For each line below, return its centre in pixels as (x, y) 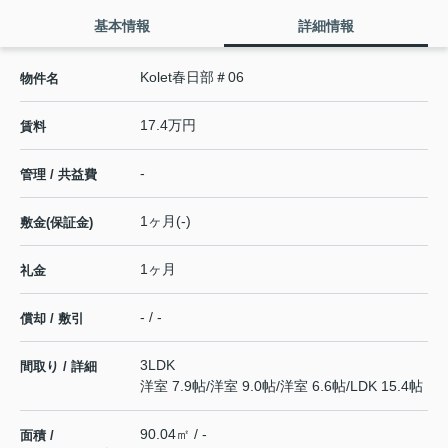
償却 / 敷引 (52, 319)
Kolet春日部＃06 (192, 77)
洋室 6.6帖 (313, 386)
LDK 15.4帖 (386, 386)
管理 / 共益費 (58, 175)
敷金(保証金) (56, 223)
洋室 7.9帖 (173, 386)
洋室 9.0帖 (243, 386)
